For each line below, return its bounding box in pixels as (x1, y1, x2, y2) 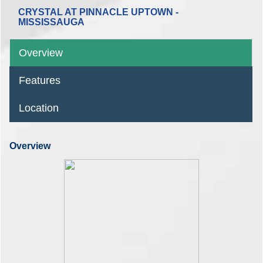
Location (19, 102, 59, 114)
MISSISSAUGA (18, 17, 85, 28)
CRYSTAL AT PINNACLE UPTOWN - (18, 7, 178, 18)
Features (19, 74, 60, 87)
